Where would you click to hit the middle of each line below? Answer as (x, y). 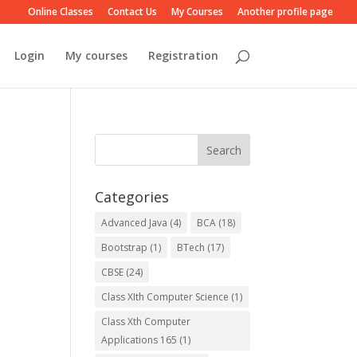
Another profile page (285, 12)
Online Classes (61, 12)
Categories (132, 197)
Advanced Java (135, 223)
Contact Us (132, 12)
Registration (183, 55)
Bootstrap (125, 247)
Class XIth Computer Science (165, 297)
